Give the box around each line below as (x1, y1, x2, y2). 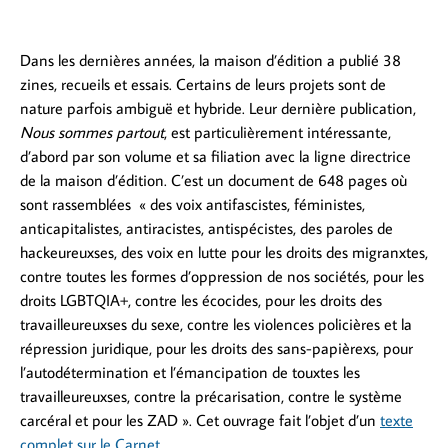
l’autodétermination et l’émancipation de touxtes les (20, 361, 360, 382)
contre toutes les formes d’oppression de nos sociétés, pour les (20, 265, 424, 286)
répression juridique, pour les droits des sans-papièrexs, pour (20, 337, 413, 358)
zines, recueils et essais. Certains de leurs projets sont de (20, 73, 386, 94)
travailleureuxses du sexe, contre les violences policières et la (20, 313, 412, 334)
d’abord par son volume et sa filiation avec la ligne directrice (20, 145, 411, 166)
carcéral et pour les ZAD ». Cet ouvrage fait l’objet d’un (20, 409, 380, 430)
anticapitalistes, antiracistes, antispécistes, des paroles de (20, 217, 393, 238)
